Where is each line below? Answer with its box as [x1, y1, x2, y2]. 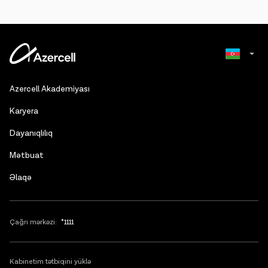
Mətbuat [10, 150, 44, 161]
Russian [215, 78, 245, 89]
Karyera [10, 106, 38, 117]
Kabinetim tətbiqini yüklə [10, 257, 91, 266]
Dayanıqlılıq [10, 128, 53, 139]
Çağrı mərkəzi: [10, 218, 57, 227]
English [215, 102, 242, 113]
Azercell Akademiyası [10, 84, 90, 95]
